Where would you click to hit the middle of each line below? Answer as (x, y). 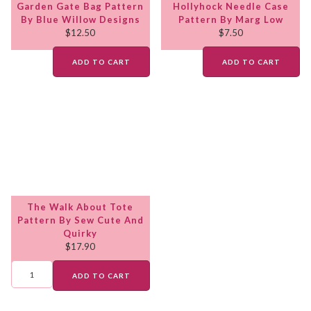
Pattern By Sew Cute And (80, 220)
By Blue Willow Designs (80, 20)
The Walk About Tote (81, 207)
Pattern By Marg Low (230, 20)
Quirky (81, 234)
